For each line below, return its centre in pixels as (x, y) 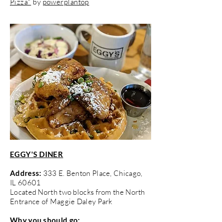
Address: (26, 173)
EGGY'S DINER (37, 154)
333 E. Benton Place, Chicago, (92, 173)
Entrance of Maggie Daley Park (61, 201)
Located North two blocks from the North (78, 192)
